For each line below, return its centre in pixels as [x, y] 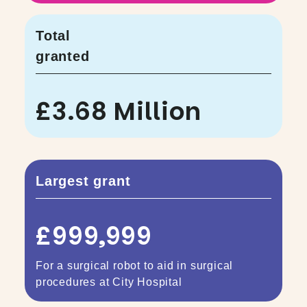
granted [63, 57]
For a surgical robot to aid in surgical [135, 266]
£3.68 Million [119, 111]
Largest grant [83, 181]
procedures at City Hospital [109, 282]
